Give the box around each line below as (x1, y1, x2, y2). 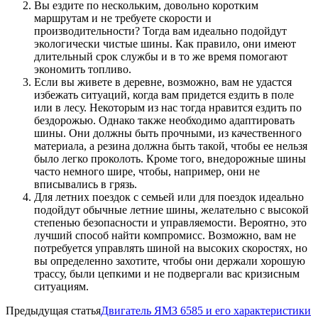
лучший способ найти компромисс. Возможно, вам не (34, 229, 296, 241)
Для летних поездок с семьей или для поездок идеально (34, 190, 304, 203)
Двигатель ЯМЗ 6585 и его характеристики (101, 304, 311, 317)
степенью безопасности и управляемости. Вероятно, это (34, 216, 307, 229)
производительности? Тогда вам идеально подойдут (34, 24, 287, 37)
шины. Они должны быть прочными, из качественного (34, 126, 302, 139)
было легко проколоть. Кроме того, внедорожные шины (34, 152, 306, 165)
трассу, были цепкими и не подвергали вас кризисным (34, 267, 300, 280)
